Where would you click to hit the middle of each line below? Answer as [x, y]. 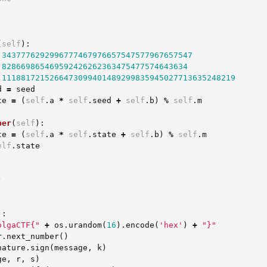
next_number [33, 236]
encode [140, 225]
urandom [85, 225]
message [71, 248]
